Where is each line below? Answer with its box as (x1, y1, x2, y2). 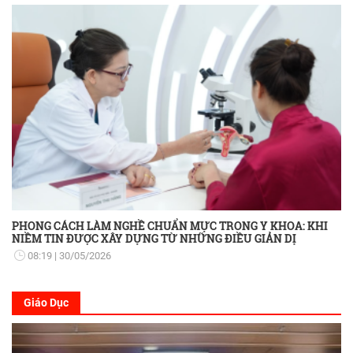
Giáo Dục (24, 295, 69, 309)
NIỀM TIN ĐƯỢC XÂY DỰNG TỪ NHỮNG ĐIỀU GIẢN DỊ (12, 230, 296, 246)
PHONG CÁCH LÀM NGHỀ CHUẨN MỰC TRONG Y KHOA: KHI (12, 217, 328, 233)
